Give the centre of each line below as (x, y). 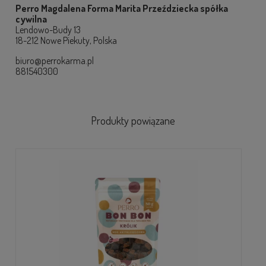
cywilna (31, 19)
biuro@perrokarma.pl (55, 61)
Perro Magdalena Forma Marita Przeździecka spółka (122, 9)
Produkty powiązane (133, 121)
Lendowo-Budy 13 (48, 30)
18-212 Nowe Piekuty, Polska (66, 41)
